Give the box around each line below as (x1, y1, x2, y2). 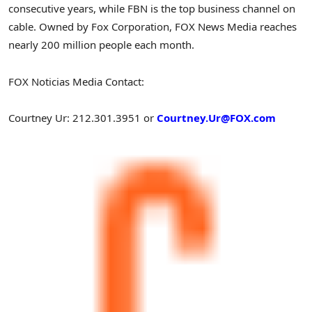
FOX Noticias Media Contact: (8, 74, 144, 88)
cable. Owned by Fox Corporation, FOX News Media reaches (8, 19, 297, 34)
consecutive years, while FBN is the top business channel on (8, 1, 295, 16)
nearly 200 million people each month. (8, 38, 194, 52)
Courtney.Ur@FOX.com (157, 110, 276, 125)
